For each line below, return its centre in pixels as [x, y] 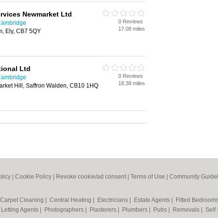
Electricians [113, 200]
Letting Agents [20, 210]
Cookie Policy [33, 177]
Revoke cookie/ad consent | [93, 177]
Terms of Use [148, 177]
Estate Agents [153, 200]
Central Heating [71, 200]
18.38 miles [132, 83]
